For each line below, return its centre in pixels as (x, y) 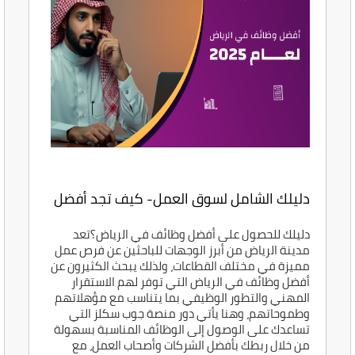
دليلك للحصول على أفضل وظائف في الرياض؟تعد (191, 235)
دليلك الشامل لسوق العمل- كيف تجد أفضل (181, 199)
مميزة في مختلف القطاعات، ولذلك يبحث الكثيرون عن (180, 266)
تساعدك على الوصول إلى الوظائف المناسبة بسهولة (181, 330)
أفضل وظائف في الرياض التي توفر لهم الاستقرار (190, 282)
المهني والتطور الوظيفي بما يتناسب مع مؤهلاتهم (182, 298)
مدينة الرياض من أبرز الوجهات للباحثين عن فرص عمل (182, 250)
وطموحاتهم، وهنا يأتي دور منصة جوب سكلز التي (189, 314)
